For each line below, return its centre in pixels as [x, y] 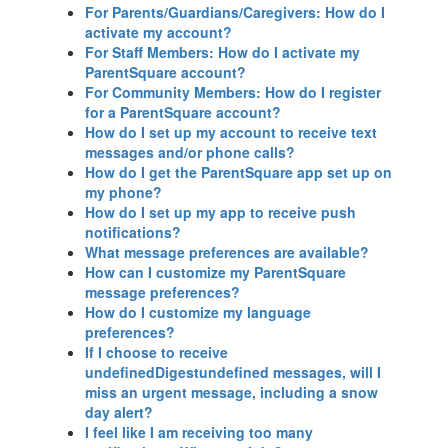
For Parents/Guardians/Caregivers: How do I [235, 12]
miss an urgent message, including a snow [231, 392]
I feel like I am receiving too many [199, 432]
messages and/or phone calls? [190, 152]
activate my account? [158, 32]
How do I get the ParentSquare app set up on [238, 172]
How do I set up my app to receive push [220, 212]
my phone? [123, 192]
